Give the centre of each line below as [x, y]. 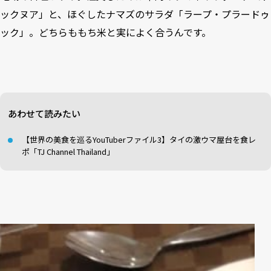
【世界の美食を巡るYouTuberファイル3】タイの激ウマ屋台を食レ [139, 139]
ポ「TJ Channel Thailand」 [68, 152]
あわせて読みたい [44, 113]
